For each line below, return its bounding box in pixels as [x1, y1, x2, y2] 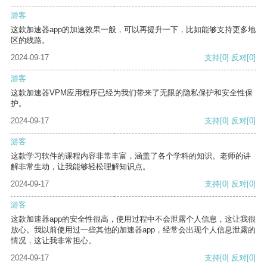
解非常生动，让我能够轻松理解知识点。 [11, 162, 150, 172]
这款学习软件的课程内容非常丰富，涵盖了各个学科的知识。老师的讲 [11, 151, 251, 161]
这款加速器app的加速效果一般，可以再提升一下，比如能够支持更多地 [11, 25, 256, 35]
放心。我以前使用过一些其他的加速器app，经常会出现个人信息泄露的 [11, 225, 256, 235]
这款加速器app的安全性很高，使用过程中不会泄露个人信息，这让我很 [11, 215, 256, 224]
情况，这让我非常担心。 [11, 236, 96, 246]
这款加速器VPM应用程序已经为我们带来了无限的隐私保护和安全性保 [11, 88, 253, 98]
